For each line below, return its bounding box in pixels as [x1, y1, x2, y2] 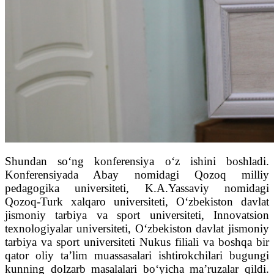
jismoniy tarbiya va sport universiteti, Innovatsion [5, 209, 269, 222]
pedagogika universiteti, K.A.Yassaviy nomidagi [5, 182, 269, 195]
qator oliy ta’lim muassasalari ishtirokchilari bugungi [5, 249, 269, 262]
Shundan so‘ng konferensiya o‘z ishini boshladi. [5, 155, 269, 168]
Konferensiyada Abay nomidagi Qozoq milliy [5, 168, 269, 182]
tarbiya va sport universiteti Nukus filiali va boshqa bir [5, 235, 269, 249]
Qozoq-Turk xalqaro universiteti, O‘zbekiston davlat [5, 195, 269, 209]
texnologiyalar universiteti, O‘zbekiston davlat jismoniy [5, 222, 269, 235]
